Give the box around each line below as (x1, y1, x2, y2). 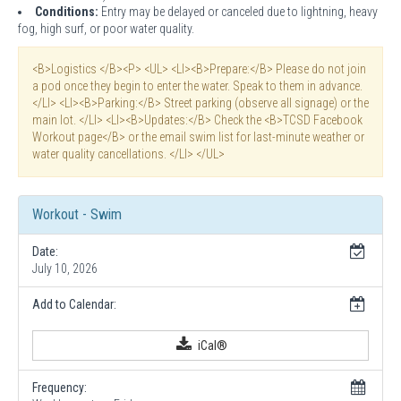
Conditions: (35, 4, 101, 19)
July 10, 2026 (32, 260, 98, 276)
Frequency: (32, 380, 87, 395)
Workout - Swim (32, 205, 122, 223)
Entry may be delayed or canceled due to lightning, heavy (101, 4, 378, 19)
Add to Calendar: (32, 296, 116, 311)
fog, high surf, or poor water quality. (18, 21, 194, 36)
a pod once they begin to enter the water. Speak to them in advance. (32, 78, 363, 93)
